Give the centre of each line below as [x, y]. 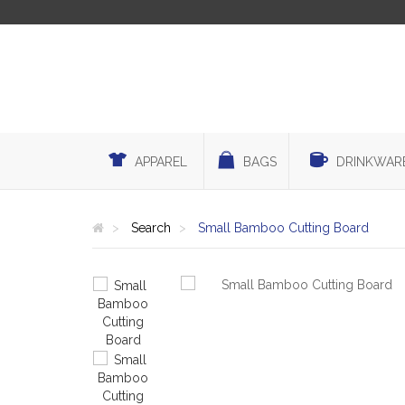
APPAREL [161, 162]
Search [151, 228]
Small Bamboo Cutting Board [283, 228]
